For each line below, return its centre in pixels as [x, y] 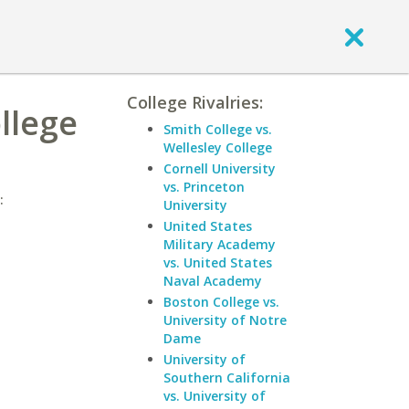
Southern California [227, 378]
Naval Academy [213, 281]
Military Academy [220, 244]
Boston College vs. [221, 302]
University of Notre [225, 320]
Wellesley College [218, 147]
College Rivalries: [195, 102]
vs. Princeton [204, 187]
